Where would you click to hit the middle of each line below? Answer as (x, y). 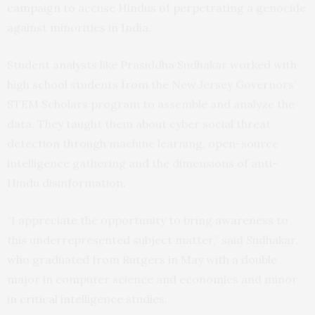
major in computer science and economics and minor (152, 279)
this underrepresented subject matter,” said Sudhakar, (153, 240)
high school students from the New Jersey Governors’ (152, 84)
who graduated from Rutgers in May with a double (142, 259)
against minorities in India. (79, 27)
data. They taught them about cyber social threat (139, 124)
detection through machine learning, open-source (143, 143)
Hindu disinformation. (66, 183)
